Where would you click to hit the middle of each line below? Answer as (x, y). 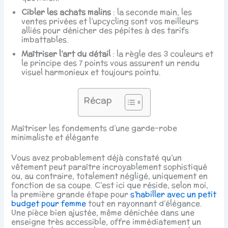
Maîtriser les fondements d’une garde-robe (94, 128)
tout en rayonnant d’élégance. (144, 203)
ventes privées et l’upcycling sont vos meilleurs (110, 21)
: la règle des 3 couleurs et (162, 53)
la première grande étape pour (71, 194)
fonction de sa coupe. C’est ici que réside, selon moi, (110, 185)
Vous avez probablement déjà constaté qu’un (97, 158)
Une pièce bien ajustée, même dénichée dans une (103, 212)
